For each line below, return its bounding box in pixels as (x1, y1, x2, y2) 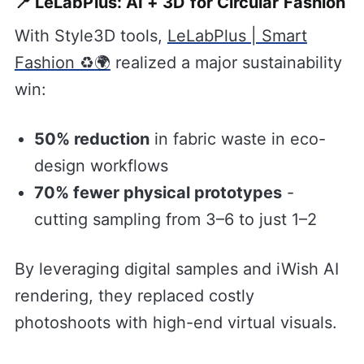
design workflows (33, 155, 168, 175)
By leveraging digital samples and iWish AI (14, 258, 339, 279)
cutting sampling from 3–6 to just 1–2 (33, 209, 317, 229)
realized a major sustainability (110, 52, 342, 72)
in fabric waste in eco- (149, 128, 326, 149)
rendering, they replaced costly (14, 285, 254, 305)
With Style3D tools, (14, 25, 167, 45)
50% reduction (33, 128, 149, 149)
